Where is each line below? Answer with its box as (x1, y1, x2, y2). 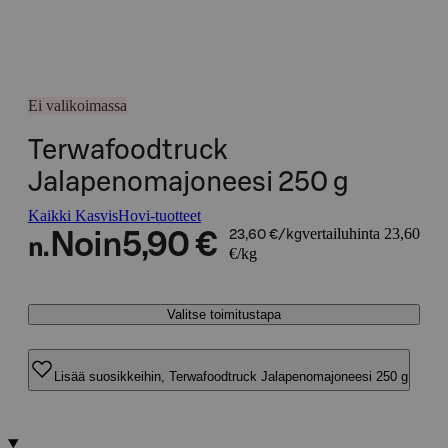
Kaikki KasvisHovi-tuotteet (28, 207, 201, 224)
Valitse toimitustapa (167, 307, 281, 322)
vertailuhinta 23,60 (301, 225, 420, 242)
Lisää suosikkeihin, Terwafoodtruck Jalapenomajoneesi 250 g (54, 368, 408, 384)
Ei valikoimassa (28, 97, 127, 114)
